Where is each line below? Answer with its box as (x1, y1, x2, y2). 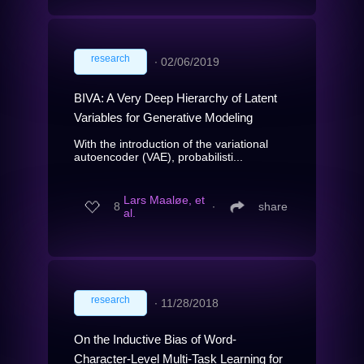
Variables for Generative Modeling (74, 110, 253, 124)
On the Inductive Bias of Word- (74, 331, 236, 346)
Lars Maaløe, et (123, 193, 205, 207)
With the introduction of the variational (74, 136, 268, 150)
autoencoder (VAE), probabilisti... (74, 149, 243, 163)
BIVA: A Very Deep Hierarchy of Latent (74, 90, 277, 105)
